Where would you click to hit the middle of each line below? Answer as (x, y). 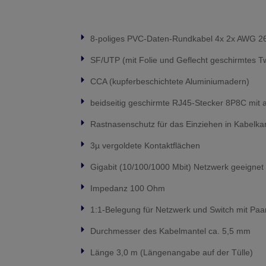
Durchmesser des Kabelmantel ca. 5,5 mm (170, 231)
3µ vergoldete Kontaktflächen (145, 145)
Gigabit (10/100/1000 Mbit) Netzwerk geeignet (177, 167)
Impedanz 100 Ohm (128, 188)
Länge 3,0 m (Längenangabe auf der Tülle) (172, 252)
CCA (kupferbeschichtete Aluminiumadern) (170, 81)
